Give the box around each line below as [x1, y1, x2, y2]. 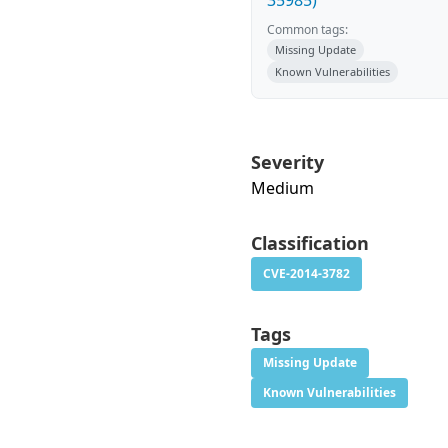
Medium [251, 177, 314, 199]
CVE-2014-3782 [263, 265, 350, 282]
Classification [251, 231, 369, 255]
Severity [251, 150, 324, 174]
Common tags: [267, 21, 348, 38]
